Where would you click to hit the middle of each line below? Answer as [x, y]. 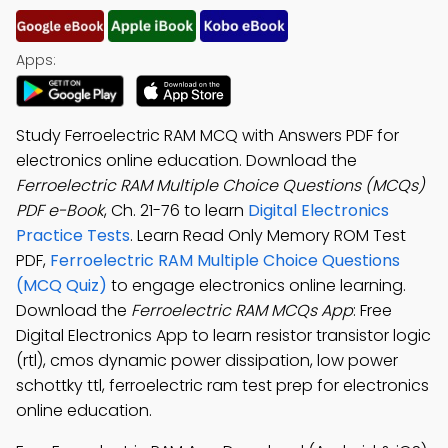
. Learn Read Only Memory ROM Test [268, 235]
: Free [372, 310]
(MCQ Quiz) [61, 285]
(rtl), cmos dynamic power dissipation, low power [207, 360]
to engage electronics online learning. [256, 285]
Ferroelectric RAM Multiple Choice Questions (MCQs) [220, 185]
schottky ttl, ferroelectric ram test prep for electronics [222, 385]
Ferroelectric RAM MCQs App [242, 310]
